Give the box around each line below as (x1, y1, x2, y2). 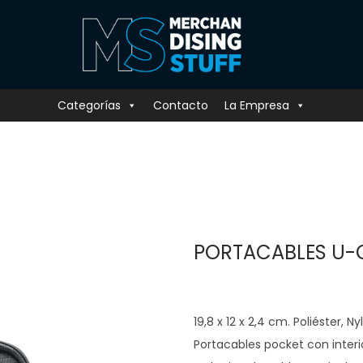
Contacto (153, 97, 208, 114)
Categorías (58, 97, 121, 114)
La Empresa (224, 97, 289, 114)
